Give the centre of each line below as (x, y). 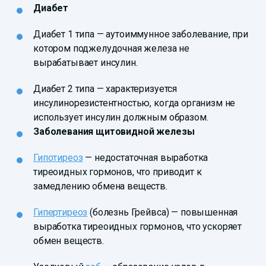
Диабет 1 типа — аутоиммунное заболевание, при (141, 34)
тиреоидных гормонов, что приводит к (118, 172)
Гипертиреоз (61, 213)
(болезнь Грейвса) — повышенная (163, 213)
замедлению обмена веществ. (100, 186)
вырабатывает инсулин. (85, 63)
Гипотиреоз (58, 158)
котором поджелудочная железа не (112, 49)
